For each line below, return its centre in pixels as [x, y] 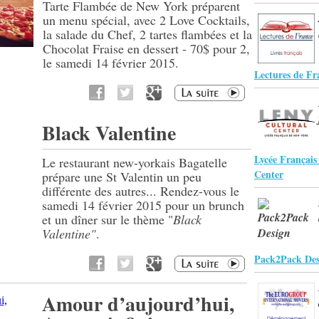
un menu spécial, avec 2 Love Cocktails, [146, 20]
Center [269, 174]
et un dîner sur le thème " [108, 219]
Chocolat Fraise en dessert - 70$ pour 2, [146, 48]
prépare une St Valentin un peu [122, 177]
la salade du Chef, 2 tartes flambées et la [147, 34]
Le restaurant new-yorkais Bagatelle [135, 162]
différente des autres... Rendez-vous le [141, 191]
